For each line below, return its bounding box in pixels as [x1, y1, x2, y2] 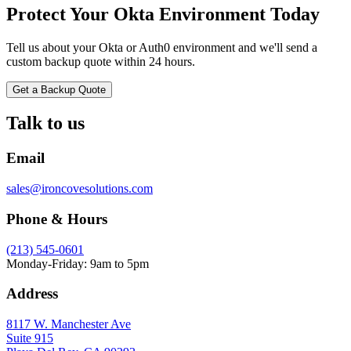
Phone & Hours [6, 210, 107, 227]
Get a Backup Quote [13, 83, 106, 96]
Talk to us [6, 113, 85, 134]
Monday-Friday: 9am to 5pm [6, 256, 149, 270]
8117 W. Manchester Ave [6, 317, 131, 331]
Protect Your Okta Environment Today [6, 3, 320, 24]
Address [6, 285, 58, 302]
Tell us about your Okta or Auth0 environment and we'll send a [6, 40, 317, 54]
